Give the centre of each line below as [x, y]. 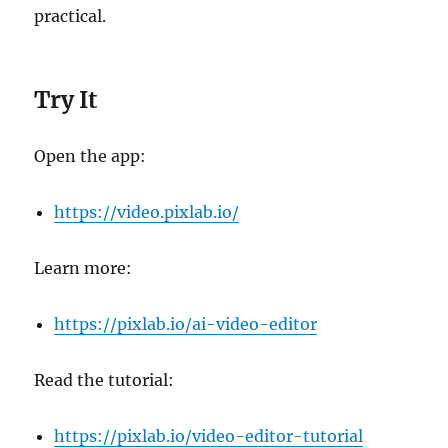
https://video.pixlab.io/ [147, 212]
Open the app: [90, 156]
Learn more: [83, 268]
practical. [70, 16]
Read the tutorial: [104, 380]
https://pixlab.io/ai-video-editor [186, 324]
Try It [66, 100]
